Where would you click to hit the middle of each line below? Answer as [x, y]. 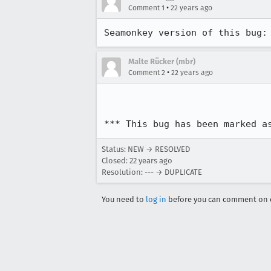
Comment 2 [147, 73]
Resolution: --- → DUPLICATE [152, 172]
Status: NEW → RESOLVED [146, 149]
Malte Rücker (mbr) [162, 61]
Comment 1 [146, 8]
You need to [124, 199]
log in [156, 199]
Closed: [116, 161]
